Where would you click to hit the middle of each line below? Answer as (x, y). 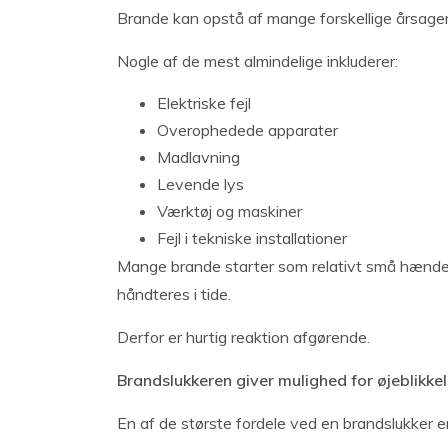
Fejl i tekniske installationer (252, 237)
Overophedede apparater (247, 129)
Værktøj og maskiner (229, 210)
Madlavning (198, 156)
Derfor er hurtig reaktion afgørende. (243, 336)
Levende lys (200, 183)
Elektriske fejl (204, 102)
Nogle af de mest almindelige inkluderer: (257, 60)
